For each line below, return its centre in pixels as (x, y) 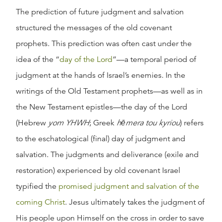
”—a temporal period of (154, 59)
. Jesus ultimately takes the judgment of (135, 202)
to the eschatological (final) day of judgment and (101, 139)
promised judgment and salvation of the (129, 186)
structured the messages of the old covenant (94, 28)
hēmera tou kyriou (148, 123)
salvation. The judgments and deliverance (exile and (107, 155)
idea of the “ (38, 59)
